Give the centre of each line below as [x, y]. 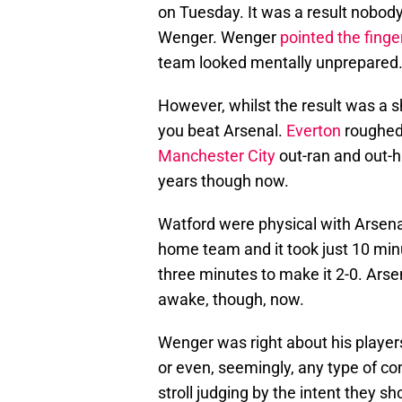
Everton [314, 131]
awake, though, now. [231, 300]
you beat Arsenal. [222, 131]
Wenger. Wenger [219, 38]
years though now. [223, 181]
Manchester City [217, 156]
